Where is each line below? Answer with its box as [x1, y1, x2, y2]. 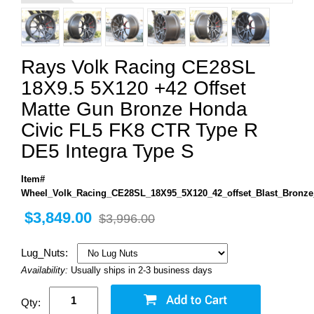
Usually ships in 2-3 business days [71, 264, 212, 275]
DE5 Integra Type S [21, 139, 194, 162]
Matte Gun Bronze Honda [21, 97, 247, 120]
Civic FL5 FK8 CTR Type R [21, 118, 258, 141]
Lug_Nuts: [21, 246, 71, 259]
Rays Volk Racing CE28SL [21, 55, 255, 78]
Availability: [21, 264, 71, 275]
